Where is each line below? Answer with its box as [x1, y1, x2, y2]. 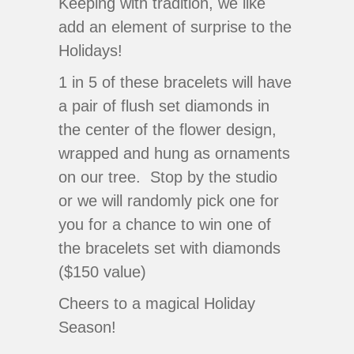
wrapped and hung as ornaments [58, 144, 290, 162]
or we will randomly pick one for [58, 191, 279, 209]
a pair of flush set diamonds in [58, 96, 269, 115]
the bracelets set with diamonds [58, 239, 281, 257]
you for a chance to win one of [58, 215, 271, 233]
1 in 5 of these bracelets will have [58, 73, 292, 91]
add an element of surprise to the [58, 17, 292, 36]
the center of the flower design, [58, 120, 277, 138]
